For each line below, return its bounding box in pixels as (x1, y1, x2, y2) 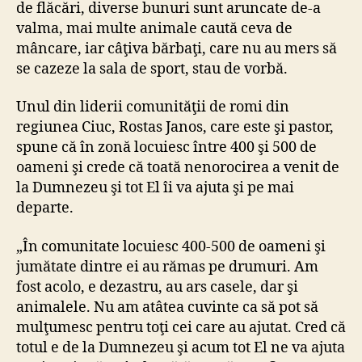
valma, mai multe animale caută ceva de (16, 19, 293, 38)
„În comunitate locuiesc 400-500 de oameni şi (16, 237, 326, 256)
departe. (16, 199, 74, 218)
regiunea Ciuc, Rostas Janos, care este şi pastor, (16, 118, 334, 137)
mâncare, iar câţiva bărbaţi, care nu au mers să (16, 39, 337, 58)
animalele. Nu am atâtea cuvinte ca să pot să (16, 297, 318, 317)
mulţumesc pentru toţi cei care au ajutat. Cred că (16, 318, 346, 337)
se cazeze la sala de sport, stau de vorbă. (16, 59, 288, 78)
